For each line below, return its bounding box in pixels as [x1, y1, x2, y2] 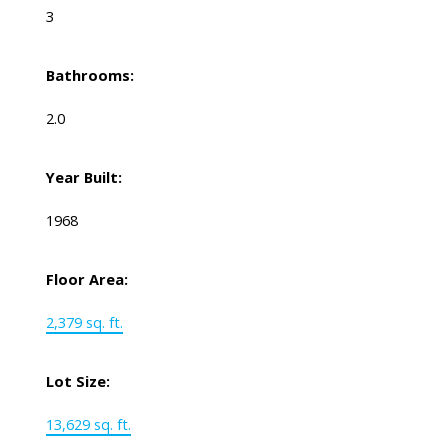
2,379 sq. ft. [45, 312, 123, 333]
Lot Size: [45, 371, 110, 392]
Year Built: [45, 167, 122, 188]
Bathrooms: [45, 65, 134, 86]
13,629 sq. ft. [45, 414, 131, 435]
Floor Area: [45, 269, 128, 290]
